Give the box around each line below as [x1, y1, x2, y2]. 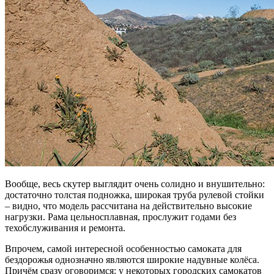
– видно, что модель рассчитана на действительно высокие [5, 200, 252, 211]
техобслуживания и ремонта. [5, 222, 125, 233]
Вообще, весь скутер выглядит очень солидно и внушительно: [5, 178, 265, 189]
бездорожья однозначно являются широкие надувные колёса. [5, 254, 259, 265]
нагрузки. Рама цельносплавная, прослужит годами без [5, 211, 236, 222]
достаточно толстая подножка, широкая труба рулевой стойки [5, 189, 264, 200]
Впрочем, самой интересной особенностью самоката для [5, 243, 242, 254]
